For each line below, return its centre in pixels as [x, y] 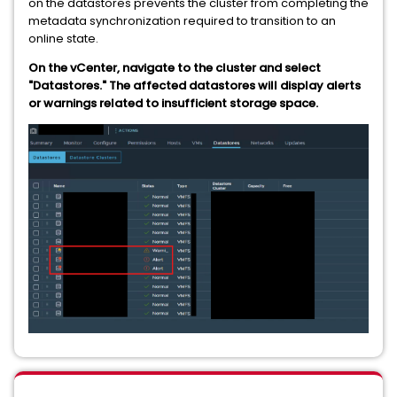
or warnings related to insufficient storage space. [173, 103]
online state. [63, 39]
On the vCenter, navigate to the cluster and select [175, 68]
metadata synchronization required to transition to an [182, 21]
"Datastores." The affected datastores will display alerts [195, 86]
